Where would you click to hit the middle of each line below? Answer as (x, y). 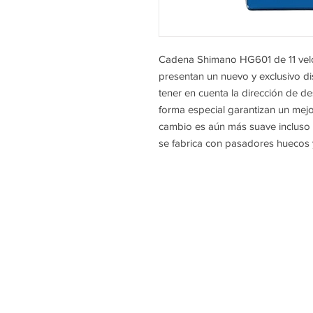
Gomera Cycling (177, 236)
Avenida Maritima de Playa (209, 256)
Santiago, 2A (165, 276)
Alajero (148, 297)
